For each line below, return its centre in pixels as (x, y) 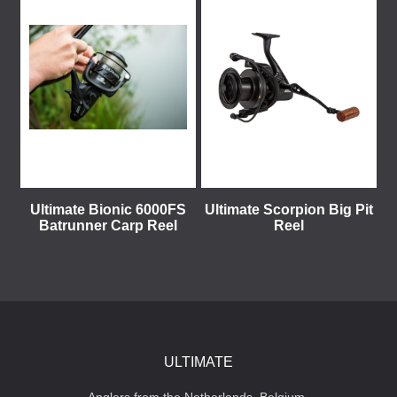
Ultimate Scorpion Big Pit (289, 210)
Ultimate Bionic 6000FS (108, 210)
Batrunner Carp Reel (108, 226)
